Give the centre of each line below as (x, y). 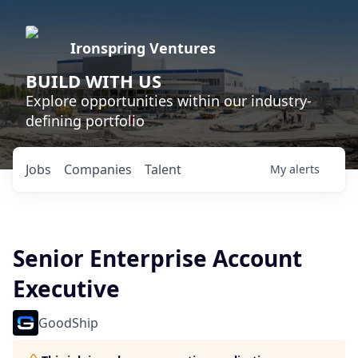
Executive (66, 288)
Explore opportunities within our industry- (169, 101)
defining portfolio (85, 121)
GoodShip (68, 323)
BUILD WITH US (93, 81)
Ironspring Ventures (143, 48)
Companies (98, 169)
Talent (163, 169)
